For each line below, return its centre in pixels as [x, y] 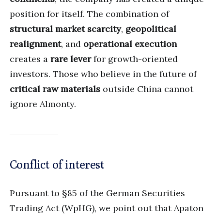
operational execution [130, 44]
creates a [30, 59]
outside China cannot [147, 89]
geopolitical [151, 29]
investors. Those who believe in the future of [103, 74]
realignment [35, 44]
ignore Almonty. [43, 104]
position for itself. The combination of [89, 14]
